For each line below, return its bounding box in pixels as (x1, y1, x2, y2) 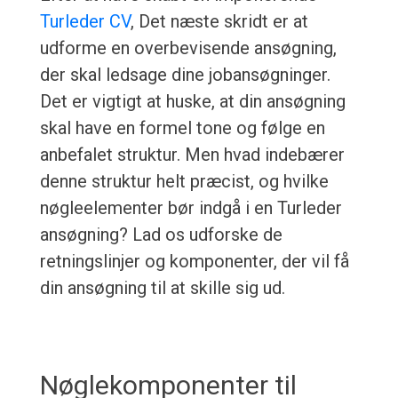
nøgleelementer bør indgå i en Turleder (39, 197, 342, 219)
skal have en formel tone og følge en (39, 117, 325, 139)
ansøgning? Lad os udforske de (39, 224, 283, 246)
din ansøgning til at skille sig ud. (39, 277, 285, 299)
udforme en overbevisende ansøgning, (39, 37, 337, 60)
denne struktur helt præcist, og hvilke (39, 171, 329, 193)
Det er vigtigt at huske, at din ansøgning (39, 91, 346, 113)
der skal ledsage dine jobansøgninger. (39, 64, 330, 86)
